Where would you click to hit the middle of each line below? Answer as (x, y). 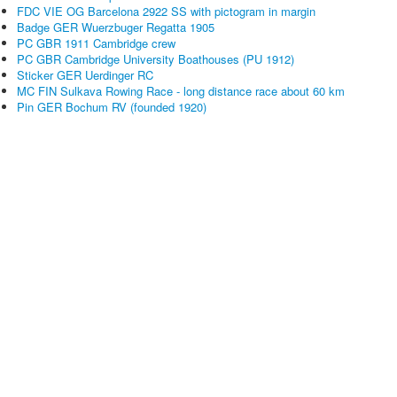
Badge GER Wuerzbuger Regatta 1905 (116, 27)
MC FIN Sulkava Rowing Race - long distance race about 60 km (181, 91)
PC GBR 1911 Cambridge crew (96, 43)
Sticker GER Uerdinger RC (85, 75)
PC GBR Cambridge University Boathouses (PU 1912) (156, 59)
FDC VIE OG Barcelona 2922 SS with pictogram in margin (166, 11)
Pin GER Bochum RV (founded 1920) (112, 107)
